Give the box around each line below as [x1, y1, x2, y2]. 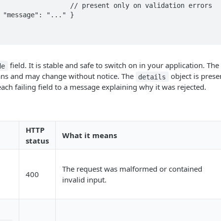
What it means [62, 130, 117, 141]
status [26, 136, 49, 146]
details [138, 73, 166, 81]
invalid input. [62, 175, 107, 185]
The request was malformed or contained [62, 164, 202, 174]
